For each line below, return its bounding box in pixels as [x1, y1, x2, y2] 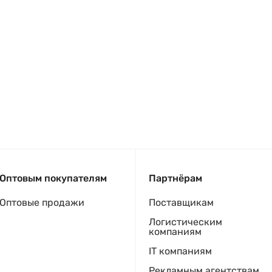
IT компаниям [149, 245, 212, 257]
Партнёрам [149, 172, 202, 184]
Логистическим [149, 216, 222, 228]
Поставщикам [149, 197, 214, 208]
